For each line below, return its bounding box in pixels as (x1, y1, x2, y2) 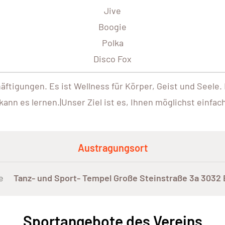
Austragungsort (77, 142, 148, 154)
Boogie (98, 21, 127, 33)
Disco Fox (93, 53, 132, 65)
